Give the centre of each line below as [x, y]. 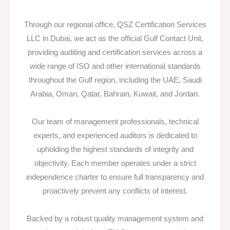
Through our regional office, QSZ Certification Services [115, 25]
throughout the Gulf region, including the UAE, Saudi [115, 80]
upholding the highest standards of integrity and [115, 150]
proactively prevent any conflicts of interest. [115, 191]
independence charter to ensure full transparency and [115, 177]
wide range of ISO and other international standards [115, 66]
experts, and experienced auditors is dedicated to [115, 136]
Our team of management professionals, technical [115, 122]
